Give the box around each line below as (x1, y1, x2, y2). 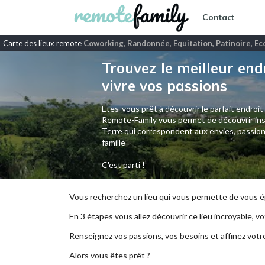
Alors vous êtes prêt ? (69, 250, 150, 260)
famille (101, 137, 125, 147)
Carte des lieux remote (3, 38, 83, 48)
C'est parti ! (101, 160, 145, 170)
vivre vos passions (101, 77, 227, 95)
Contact (202, 12, 234, 23)
